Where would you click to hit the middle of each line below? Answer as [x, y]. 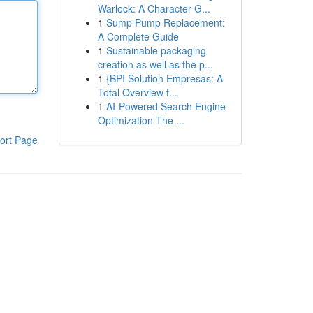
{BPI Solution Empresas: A [164, 78]
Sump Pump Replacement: [165, 22]
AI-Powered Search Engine [166, 106]
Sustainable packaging [156, 50]
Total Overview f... [137, 92]
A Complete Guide [138, 36]
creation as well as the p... [155, 64]
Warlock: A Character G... [154, 8]
